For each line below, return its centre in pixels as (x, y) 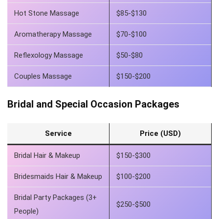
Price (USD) (160, 133)
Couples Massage (43, 76)
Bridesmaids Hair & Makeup (58, 176)
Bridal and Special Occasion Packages (93, 104)
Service (58, 133)
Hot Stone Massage (47, 13)
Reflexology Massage (49, 55)
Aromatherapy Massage (53, 34)
